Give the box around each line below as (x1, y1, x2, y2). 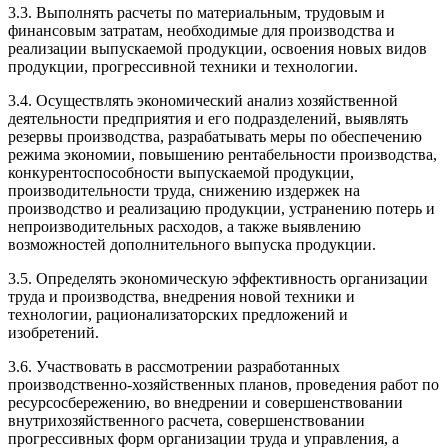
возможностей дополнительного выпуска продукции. (8, 235, 376, 253)
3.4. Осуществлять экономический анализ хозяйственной (8, 91, 398, 109)
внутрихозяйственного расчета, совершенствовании (8, 411, 365, 429)
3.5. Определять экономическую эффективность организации (8, 269, 428, 287)
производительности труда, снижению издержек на (8, 181, 360, 199)
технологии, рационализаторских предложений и (8, 305, 348, 323)
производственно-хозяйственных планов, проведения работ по (8, 375, 439, 393)
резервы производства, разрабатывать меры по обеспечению (8, 127, 422, 145)
